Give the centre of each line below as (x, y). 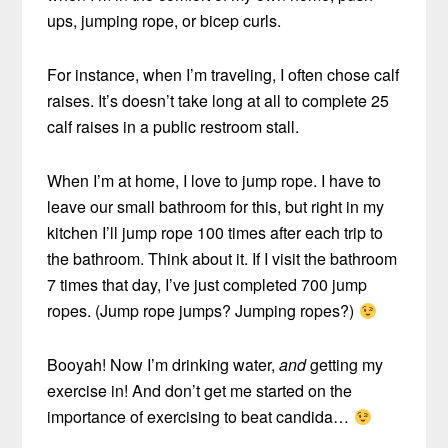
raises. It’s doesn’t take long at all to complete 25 (218, 101)
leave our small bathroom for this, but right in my (216, 207)
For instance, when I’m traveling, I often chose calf (223, 75)
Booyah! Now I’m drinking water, (163, 365)
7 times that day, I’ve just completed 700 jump (207, 285)
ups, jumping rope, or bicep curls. (164, 21)
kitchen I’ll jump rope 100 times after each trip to (215, 233)
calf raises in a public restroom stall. (173, 127)
